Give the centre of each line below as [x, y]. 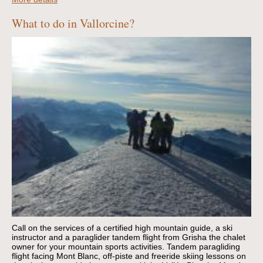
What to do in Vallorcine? [73, 23]
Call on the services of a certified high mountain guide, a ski [122, 227]
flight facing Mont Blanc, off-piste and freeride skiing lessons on [129, 256]
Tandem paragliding [203, 246]
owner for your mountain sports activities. [88, 246]
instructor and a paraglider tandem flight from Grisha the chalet [129, 237]
